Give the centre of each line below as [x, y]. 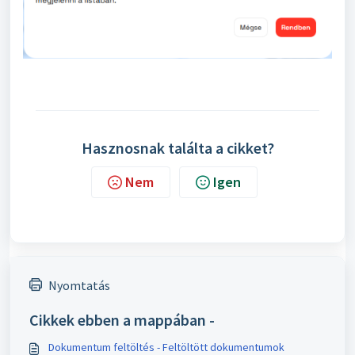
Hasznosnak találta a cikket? [177, 147]
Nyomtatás [79, 285]
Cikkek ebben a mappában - [122, 319]
